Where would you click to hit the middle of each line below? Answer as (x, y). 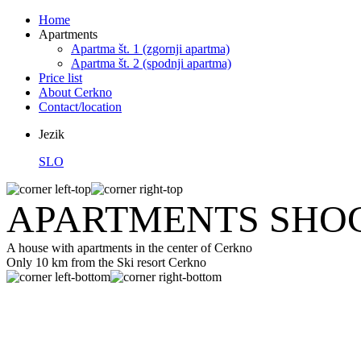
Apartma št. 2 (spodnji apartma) (151, 63)
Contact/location (80, 107)
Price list (60, 78)
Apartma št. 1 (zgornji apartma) (150, 49)
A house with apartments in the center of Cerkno (129, 248)
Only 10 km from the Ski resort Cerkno (106, 262)
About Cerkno (75, 92)
